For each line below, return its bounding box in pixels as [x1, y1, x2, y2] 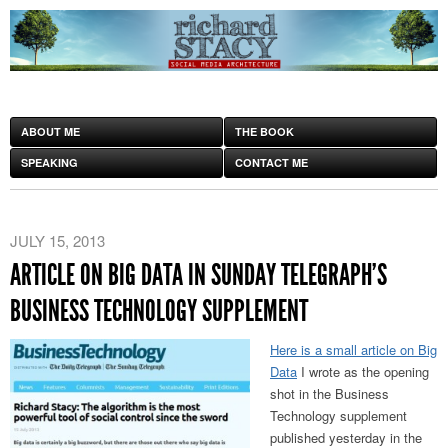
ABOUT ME [21, 124, 80, 140]
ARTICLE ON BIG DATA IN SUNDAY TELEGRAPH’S [10, 257, 387, 294]
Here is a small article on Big [270, 340, 437, 360]
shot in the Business [270, 384, 389, 404]
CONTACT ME [235, 155, 308, 171]
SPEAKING [21, 155, 78, 171]
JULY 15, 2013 [10, 230, 105, 252]
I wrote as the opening [297, 362, 429, 382]
